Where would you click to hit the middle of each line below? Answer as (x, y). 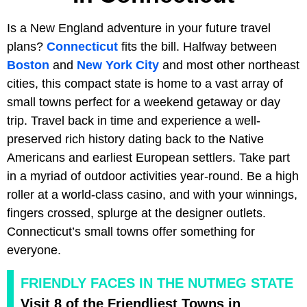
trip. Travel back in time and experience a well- (134, 120)
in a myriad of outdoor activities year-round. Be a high (153, 176)
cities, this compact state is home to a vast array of (145, 83)
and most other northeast (229, 65)
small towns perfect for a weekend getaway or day (144, 102)
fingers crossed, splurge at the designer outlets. (136, 213)
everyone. (34, 250)
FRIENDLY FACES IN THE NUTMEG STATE (157, 283)
